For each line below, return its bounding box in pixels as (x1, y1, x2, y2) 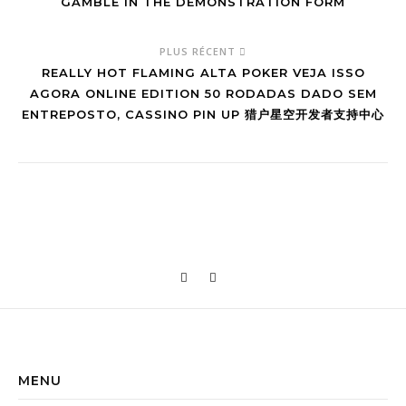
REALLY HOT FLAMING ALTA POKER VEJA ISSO (41, 64, 365, 80)
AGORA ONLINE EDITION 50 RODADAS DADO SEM (29, 85, 377, 101)
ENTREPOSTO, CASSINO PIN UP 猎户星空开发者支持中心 (22, 106, 384, 121)
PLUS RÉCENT (159, 43, 239, 58)
